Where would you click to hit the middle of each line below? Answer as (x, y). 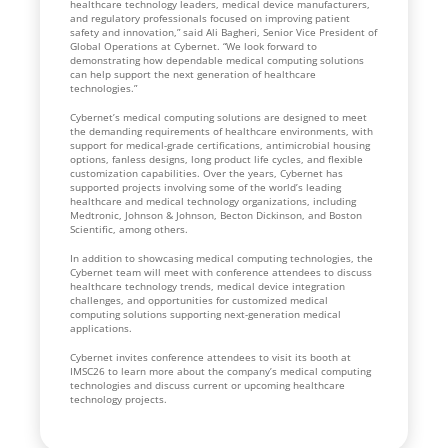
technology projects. (118, 398)
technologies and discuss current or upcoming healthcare (207, 384)
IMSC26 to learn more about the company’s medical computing (220, 370)
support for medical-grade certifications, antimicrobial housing (220, 144)
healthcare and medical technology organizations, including (213, 200)
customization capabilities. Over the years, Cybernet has (206, 172)
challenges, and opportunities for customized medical (199, 299)
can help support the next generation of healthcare (193, 73)
